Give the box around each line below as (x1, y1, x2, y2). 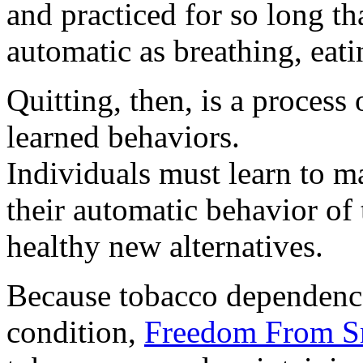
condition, (6, 314, 144, 349)
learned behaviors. (6, 118, 240, 154)
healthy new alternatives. (6, 228, 323, 263)
